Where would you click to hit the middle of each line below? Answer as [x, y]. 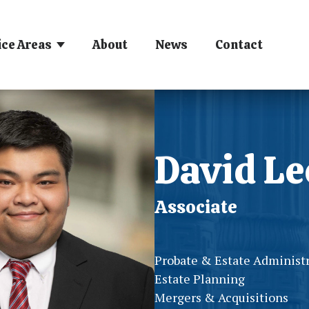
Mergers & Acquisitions [221, 297]
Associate [196, 207]
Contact [239, 44]
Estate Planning [200, 278]
